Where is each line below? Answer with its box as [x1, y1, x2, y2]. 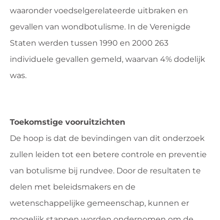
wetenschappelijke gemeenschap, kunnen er [10, 198, 189, 208]
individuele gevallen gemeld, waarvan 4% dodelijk [10, 55, 205, 64]
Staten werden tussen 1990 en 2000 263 [10, 38, 168, 48]
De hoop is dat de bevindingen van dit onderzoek [10, 133, 205, 143]
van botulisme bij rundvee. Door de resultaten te [10, 165, 201, 175]
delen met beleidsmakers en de [10, 182, 136, 192]
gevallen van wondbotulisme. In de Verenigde [10, 22, 191, 32]
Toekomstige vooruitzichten [10, 117, 125, 127]
